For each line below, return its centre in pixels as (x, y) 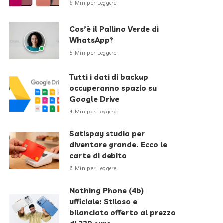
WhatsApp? (92, 40)
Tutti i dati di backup (109, 77)
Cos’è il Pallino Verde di (114, 29)
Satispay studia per (107, 134)
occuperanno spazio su (113, 88)
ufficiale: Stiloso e (104, 201)
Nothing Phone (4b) (107, 190)
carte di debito (98, 156)
